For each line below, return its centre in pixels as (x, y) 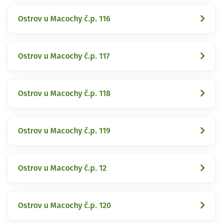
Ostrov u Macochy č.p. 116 (64, 19)
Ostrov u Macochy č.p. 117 (64, 56)
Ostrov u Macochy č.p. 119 (64, 131)
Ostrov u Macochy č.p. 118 (64, 93)
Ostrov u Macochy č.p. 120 (64, 205)
